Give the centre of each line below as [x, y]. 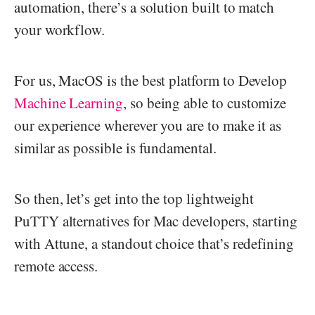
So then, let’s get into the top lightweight [134, 198]
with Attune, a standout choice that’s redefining [154, 243]
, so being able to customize [205, 102]
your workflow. [60, 29]
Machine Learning [69, 102]
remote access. [56, 265]
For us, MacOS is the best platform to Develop [151, 80]
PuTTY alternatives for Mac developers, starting [156, 220]
